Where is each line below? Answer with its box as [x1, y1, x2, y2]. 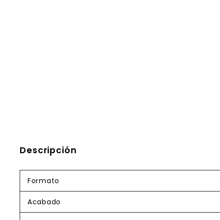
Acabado [27, 197, 61, 207]
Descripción [20, 144, 77, 156]
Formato [27, 176, 59, 186]
